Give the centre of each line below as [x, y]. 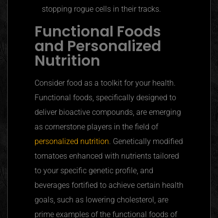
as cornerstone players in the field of [96, 127]
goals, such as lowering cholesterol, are [101, 200]
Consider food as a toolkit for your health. [105, 83]
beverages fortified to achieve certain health [109, 185]
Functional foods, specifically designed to [105, 97]
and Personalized [98, 46]
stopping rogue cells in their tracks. [101, 9]
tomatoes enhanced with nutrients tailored [107, 156]
